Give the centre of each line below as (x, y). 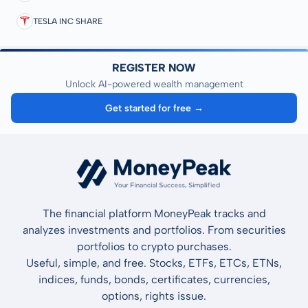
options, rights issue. (154, 296)
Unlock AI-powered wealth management (154, 85)
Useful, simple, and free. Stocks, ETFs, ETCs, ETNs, (154, 263)
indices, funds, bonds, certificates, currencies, (154, 280)
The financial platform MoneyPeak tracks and (154, 214)
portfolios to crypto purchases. (154, 247)
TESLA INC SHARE (68, 21)
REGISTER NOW (154, 68)
